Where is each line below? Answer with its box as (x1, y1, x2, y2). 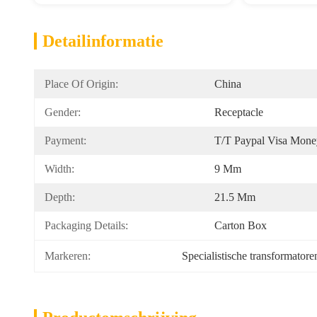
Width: (45, 163, 74, 175)
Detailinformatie (42, 32, 163, 50)
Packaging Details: (45, 219, 128, 231)
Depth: (45, 191, 75, 203)
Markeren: (45, 250, 91, 262)
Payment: (45, 134, 86, 146)
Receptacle (214, 106, 263, 118)
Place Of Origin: (45, 78, 118, 90)
